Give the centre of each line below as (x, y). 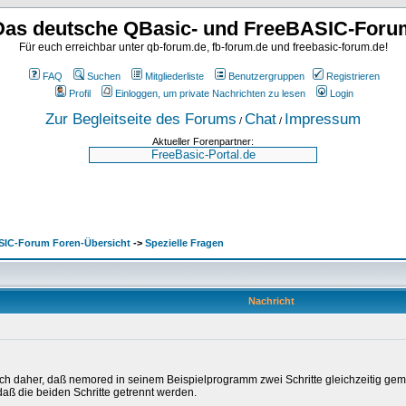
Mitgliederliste (174, 76)
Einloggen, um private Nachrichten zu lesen (210, 93)
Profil (80, 93)
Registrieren (353, 76)
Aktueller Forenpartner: (203, 141)
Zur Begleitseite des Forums (141, 119)
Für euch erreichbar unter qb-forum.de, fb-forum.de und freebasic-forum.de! (203, 47)
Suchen (104, 76)
